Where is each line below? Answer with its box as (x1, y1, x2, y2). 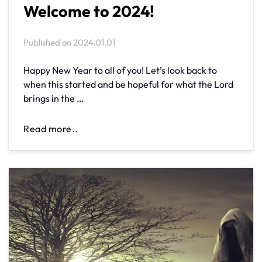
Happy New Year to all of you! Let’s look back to (23, 64, 217, 77)
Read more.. (23, 122, 78, 135)
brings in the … (23, 92, 84, 105)
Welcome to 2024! (23, 1, 154, 22)
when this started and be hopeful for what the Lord (23, 78, 233, 91)
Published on (23, 37, 73, 49)
